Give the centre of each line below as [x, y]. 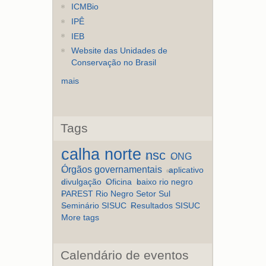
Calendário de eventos [125, 255]
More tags [80, 217]
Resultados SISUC [166, 205]
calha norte [102, 154]
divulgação [82, 182]
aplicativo [186, 170]
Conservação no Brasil [114, 63]
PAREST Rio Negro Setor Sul [116, 194]
